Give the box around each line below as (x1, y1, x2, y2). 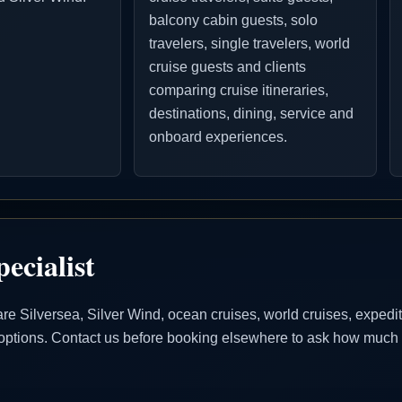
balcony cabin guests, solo (149, 13, 319, 29)
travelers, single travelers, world (149, 36, 351, 52)
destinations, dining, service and (149, 106, 354, 122)
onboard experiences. (149, 129, 288, 145)
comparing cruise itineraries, (149, 83, 329, 99)
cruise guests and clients (149, 59, 307, 75)
